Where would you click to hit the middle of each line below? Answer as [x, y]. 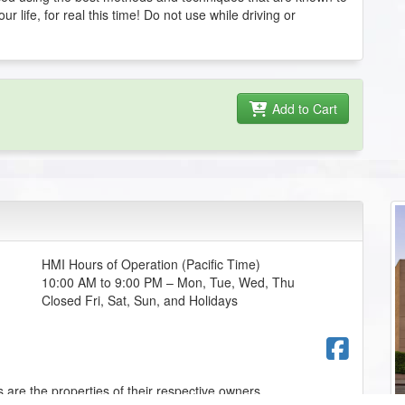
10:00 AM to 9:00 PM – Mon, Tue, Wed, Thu [168, 282]
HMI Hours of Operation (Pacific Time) [151, 264]
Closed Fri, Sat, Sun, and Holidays [139, 300]
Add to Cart [303, 108]
